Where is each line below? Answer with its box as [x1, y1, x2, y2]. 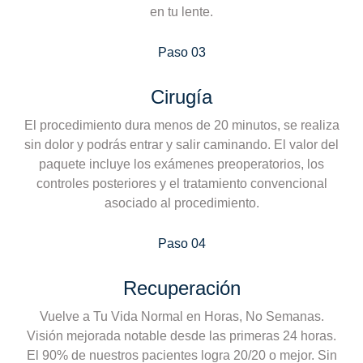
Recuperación [122, 276, 241, 299]
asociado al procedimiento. [104, 195, 259, 210]
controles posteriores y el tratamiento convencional [36, 176, 327, 190]
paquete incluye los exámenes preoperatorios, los [39, 156, 324, 171]
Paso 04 [157, 236, 206, 250]
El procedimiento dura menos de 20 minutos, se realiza [23, 117, 340, 132]
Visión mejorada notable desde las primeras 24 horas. [27, 328, 336, 343]
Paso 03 [157, 45, 206, 59]
